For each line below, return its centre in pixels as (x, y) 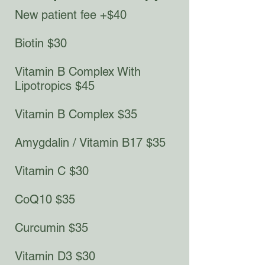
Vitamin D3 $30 (55, 256)
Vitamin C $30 (52, 171)
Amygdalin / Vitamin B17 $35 (90, 143)
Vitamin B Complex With (78, 72)
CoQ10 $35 (45, 199)
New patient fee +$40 (71, 15)
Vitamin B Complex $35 (76, 114)
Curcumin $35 (51, 228)
